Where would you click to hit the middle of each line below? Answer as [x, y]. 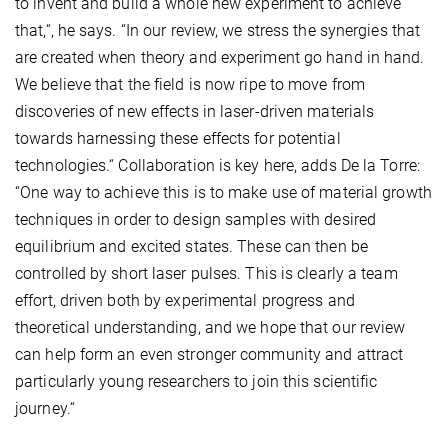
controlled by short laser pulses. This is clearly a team [206, 274]
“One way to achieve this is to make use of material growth [223, 193]
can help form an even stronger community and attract [209, 355]
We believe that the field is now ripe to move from [190, 85]
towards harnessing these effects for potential [178, 139]
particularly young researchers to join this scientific [196, 382]
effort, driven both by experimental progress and [185, 301]
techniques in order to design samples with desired [196, 220]
